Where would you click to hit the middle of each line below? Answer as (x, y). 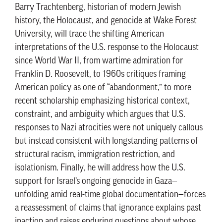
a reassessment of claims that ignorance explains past (108, 208)
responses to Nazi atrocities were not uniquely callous (109, 128)
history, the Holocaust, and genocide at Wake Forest (106, 21)
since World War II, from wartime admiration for (99, 61)
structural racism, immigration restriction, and (95, 155)
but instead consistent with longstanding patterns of (107, 141)
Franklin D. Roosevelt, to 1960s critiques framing (100, 75)
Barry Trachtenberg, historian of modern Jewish (98, 8)
